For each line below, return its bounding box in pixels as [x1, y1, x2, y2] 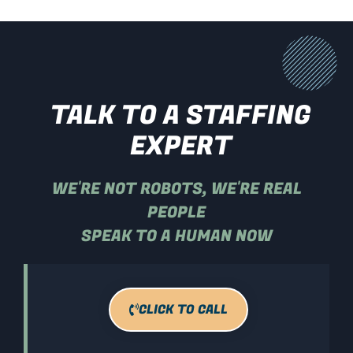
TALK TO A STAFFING [50, 95, 310, 135]
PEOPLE [147, 200, 206, 224]
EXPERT [129, 126, 232, 165]
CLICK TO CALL [139, 299, 228, 319]
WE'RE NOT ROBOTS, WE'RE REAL [51, 176, 302, 200]
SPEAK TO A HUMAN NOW [80, 224, 273, 247]
